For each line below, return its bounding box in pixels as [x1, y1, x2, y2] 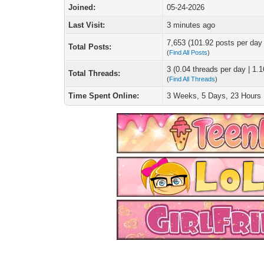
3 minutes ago [167, 21, 216, 29]
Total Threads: [68, 69, 121, 78]
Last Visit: [68, 21, 105, 29]
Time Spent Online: [68, 91, 140, 100]
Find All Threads [169, 75, 216, 82]
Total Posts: [68, 42, 112, 51]
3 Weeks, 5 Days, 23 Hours [167, 91, 262, 100]
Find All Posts [169, 49, 208, 56]
